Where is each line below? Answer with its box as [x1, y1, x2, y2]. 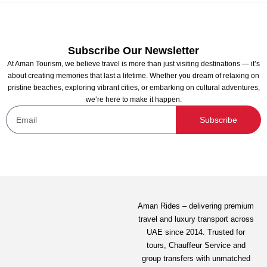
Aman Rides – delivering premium [138, 201, 254, 210]
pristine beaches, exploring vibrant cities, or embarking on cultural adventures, [7, 83, 260, 92]
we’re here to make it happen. [85, 95, 182, 104]
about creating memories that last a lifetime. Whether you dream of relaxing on [8, 72, 259, 80]
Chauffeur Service [168, 241, 231, 250]
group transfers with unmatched [141, 254, 250, 263]
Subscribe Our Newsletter [68, 45, 199, 57]
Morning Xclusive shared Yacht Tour [24, 99, 198, 111]
